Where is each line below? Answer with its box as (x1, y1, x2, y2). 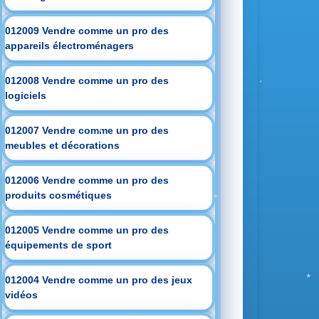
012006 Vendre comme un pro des (5, 174, 169, 186)
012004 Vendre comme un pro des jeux (5, 274, 193, 286)
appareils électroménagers (5, 40, 135, 51)
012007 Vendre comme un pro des (5, 125, 169, 136)
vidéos (5, 289, 38, 300)
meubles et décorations (5, 140, 120, 151)
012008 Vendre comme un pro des (5, 75, 169, 86)
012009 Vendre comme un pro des (5, 25, 169, 36)
